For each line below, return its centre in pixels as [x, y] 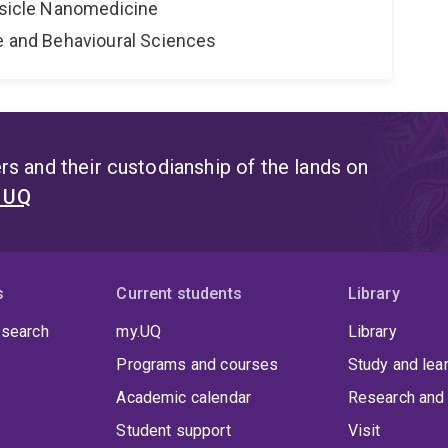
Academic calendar [184, 398]
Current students [179, 294]
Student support [173, 431]
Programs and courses [197, 365]
